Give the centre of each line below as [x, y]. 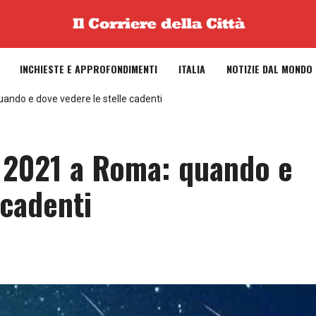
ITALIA [192, 68]
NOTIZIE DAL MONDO [269, 68]
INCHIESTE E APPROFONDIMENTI [89, 68]
